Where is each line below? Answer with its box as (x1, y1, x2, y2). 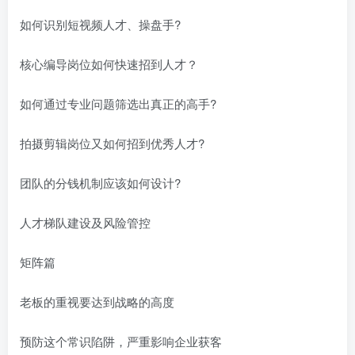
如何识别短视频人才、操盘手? (20, 15, 181, 32)
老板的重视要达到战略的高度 (20, 292, 174, 310)
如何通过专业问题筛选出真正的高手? (20, 94, 216, 112)
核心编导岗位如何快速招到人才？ (20, 55, 198, 72)
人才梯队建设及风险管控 (20, 213, 151, 231)
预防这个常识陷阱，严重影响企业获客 (20, 332, 222, 349)
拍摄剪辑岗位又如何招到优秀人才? (20, 134, 204, 151)
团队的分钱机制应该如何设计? (20, 174, 181, 191)
